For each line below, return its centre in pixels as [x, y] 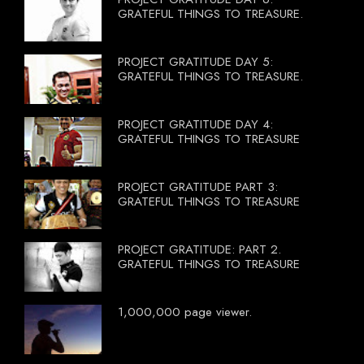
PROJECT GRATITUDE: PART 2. [199, 249]
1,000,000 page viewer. [185, 312]
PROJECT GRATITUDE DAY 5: [195, 61]
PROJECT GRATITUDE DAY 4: [195, 124]
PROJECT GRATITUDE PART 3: [198, 186]
